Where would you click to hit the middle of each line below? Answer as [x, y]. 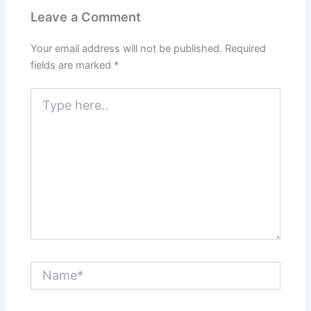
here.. [43, 108]
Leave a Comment [86, 17]
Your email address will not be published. [127, 48]
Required [246, 48]
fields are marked [73, 65]
